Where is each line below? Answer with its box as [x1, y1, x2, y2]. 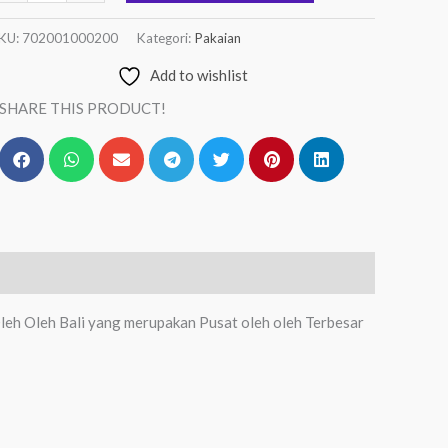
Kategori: [136, 30, 195, 47]
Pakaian [194, 30, 242, 47]
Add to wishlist [149, 65, 248, 84]
